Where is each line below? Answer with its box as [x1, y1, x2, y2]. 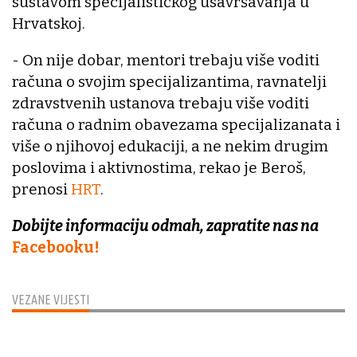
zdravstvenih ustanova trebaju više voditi [12, 94, 309, 113]
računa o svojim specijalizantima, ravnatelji [12, 73, 327, 92]
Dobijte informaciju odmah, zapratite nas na [12, 217, 319, 236]
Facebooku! [12, 238, 100, 257]
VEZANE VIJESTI [12, 292, 89, 308]
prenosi [12, 180, 71, 199]
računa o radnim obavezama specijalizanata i [12, 116, 340, 135]
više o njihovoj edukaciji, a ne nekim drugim [12, 137, 328, 156]
